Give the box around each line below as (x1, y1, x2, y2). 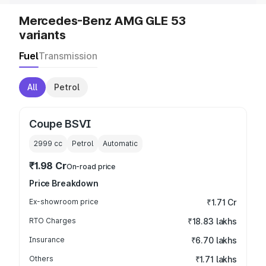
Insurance (29, 235, 65, 244)
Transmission (39, 50, 97, 62)
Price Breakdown (29, 178, 99, 188)
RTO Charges (29, 216, 76, 225)
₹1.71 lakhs (195, 254, 237, 264)
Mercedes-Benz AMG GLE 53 (19, 14, 186, 28)
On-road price (66, 162, 116, 171)
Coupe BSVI (29, 118, 91, 130)
